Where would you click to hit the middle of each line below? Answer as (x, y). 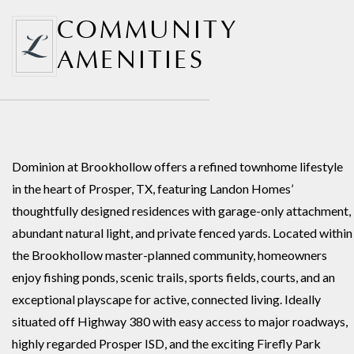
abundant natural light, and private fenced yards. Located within (182, 232)
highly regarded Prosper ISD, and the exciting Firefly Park (166, 343)
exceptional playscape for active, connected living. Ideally (166, 299)
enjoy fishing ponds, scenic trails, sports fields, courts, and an (173, 277)
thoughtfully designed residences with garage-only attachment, (181, 210)
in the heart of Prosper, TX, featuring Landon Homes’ (153, 188)
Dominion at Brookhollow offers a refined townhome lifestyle (177, 166)
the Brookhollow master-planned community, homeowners (169, 254)
